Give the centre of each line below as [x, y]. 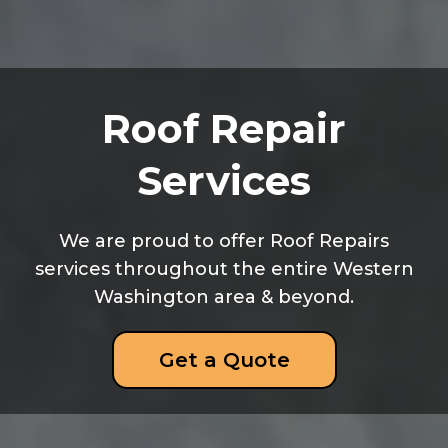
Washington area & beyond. [224, 297]
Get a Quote [224, 360]
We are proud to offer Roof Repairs [224, 241]
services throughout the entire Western [224, 269]
